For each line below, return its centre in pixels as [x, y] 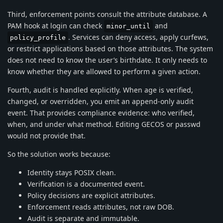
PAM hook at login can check [56, 25]
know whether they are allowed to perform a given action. [104, 71]
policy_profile [38, 37]
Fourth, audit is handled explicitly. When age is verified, [100, 90]
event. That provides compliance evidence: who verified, [101, 112]
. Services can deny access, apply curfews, [138, 37]
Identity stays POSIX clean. [72, 172]
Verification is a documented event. [86, 184]
